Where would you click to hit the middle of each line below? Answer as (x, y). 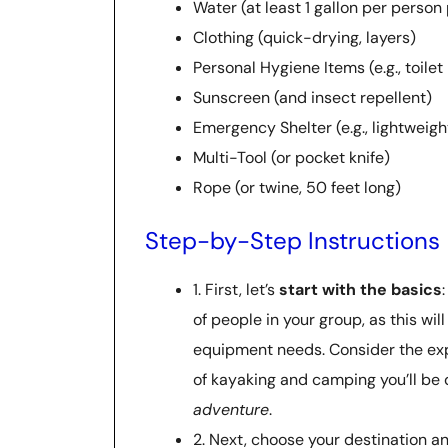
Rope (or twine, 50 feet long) (297, 187)
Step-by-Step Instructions (292, 240)
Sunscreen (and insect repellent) (312, 97)
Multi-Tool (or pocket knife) (291, 157)
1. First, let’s (236, 289)
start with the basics (360, 289)
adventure (231, 409)
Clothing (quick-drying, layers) (304, 37)
